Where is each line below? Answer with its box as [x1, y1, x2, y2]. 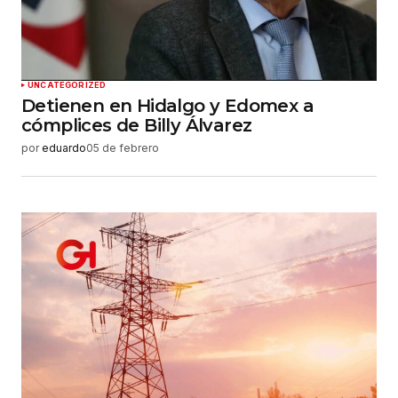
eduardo [42, 141, 86, 155]
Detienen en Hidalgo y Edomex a [21, 95, 314, 117]
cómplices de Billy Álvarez [21, 115, 252, 137]
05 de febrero [86, 141, 159, 155]
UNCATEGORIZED [28, 80, 107, 91]
